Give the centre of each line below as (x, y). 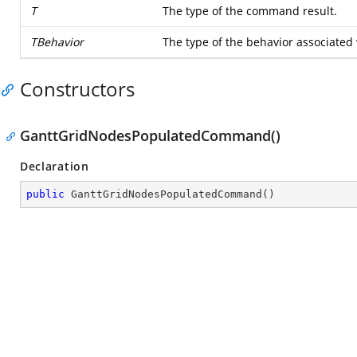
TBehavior (57, 42)
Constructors (77, 89)
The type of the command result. (250, 11)
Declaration (55, 166)
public (45, 194)
